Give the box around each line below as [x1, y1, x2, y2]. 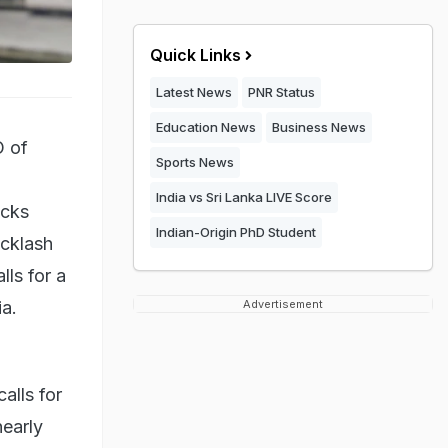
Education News [156, 119, 256, 135]
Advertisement [243, 297, 323, 311]
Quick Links [150, 45, 241, 65]
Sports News [156, 154, 234, 170]
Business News [272, 119, 366, 135]
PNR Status [248, 84, 315, 100]
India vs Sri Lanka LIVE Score [156, 189, 332, 205]
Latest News [156, 84, 232, 100]
